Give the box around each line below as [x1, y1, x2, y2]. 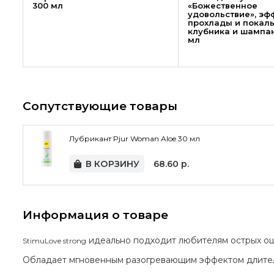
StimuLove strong [23, 235, 86, 245]
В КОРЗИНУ [85, 158, 140, 169]
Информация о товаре [23, 207, 168, 222]
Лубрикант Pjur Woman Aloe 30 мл [69, 134, 200, 144]
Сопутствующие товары [23, 99, 177, 114]
